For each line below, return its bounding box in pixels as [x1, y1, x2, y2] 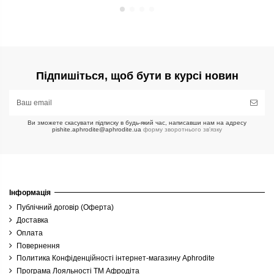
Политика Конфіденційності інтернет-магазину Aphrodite [17, 254, 215, 263]
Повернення [17, 241, 60, 250]
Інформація [9, 188, 51, 197]
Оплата [17, 228, 43, 237]
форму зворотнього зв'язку [141, 125, 222, 133]
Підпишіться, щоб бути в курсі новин [35, 69, 239, 82]
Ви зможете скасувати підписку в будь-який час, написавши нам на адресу [28, 119, 246, 126]
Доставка [17, 215, 48, 224]
